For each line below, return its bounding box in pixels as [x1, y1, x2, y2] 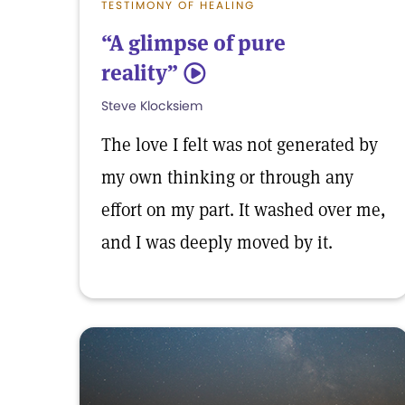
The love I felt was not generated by [101, 133, 378, 156]
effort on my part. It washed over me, [101, 198, 386, 221]
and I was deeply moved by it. [101, 231, 333, 254]
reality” [101, 59, 178, 87]
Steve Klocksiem [101, 97, 202, 115]
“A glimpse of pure [101, 29, 286, 57]
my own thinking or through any [101, 165, 353, 189]
